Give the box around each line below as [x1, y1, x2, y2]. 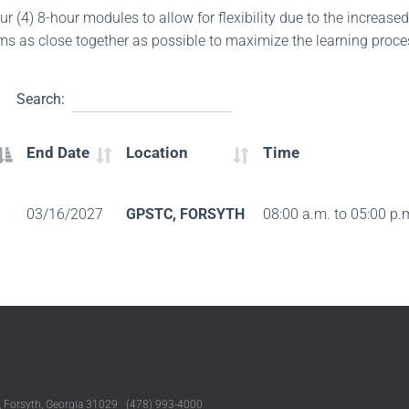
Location [126, 143, 188, 162]
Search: [16, 89, 65, 108]
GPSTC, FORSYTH [126, 205, 245, 223]
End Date [26, 143, 89, 162]
